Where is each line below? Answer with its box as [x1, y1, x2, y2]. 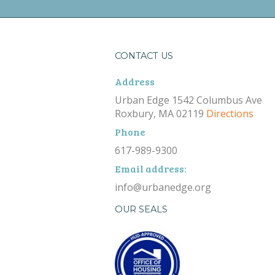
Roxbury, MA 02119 [115, 107, 206, 121]
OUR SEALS [115, 203, 168, 215]
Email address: [115, 162, 187, 176]
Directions [206, 107, 254, 121]
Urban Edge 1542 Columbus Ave [115, 93, 262, 107]
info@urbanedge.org [115, 180, 216, 195]
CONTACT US [115, 50, 173, 61]
